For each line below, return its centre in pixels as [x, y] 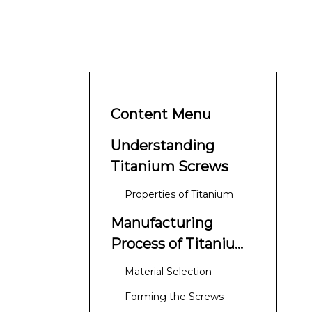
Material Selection [168, 272]
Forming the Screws [174, 297]
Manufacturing [162, 223]
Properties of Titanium [179, 194]
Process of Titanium [180, 244]
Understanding [163, 146]
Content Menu [161, 114]
